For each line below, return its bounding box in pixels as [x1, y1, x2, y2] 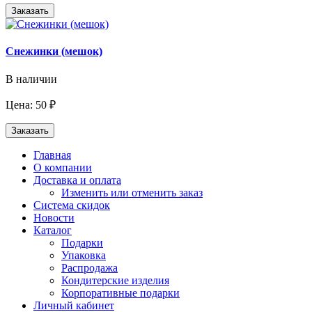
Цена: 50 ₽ [6, 98, 56, 111]
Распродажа [61, 261, 118, 274]
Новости [33, 211, 75, 224]
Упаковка [61, 249, 106, 261]
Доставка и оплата [33, 173, 121, 186]
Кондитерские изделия [61, 274, 169, 286]
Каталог [33, 224, 72, 236]
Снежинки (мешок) [6, 45, 102, 58]
